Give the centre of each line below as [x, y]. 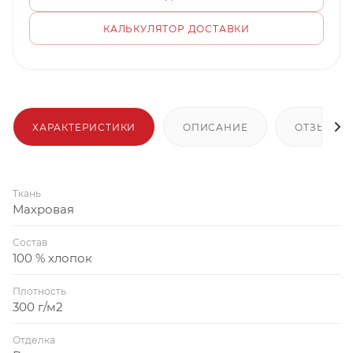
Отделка [34, 340]
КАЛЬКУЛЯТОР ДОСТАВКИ [176, 29]
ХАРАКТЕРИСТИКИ [84, 127]
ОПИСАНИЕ [216, 127]
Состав [30, 242]
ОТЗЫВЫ [320, 127]
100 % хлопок [52, 258]
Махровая [43, 209]
